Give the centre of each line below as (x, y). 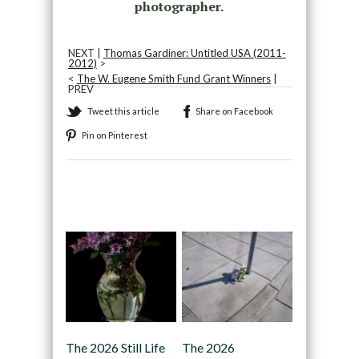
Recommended (113, 201)
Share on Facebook (234, 111)
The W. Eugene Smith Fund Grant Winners (173, 79)
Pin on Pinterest (114, 135)
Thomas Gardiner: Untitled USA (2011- (194, 53)
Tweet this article (123, 111)
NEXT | (85, 53)
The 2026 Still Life (115, 347)
